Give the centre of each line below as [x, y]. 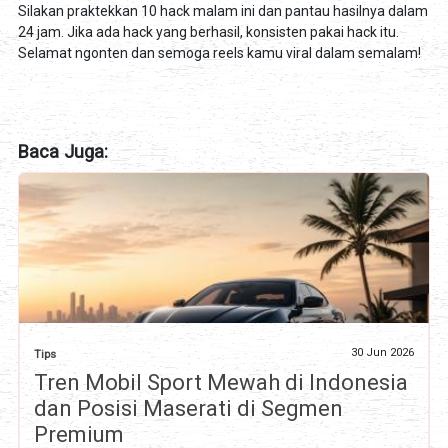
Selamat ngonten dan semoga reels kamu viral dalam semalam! [219, 53]
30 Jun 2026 [383, 352]
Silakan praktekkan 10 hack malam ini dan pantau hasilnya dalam [222, 11]
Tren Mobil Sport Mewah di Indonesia [220, 382]
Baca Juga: [62, 152]
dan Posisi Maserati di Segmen [188, 408]
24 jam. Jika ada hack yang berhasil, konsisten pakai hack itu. [208, 32]
